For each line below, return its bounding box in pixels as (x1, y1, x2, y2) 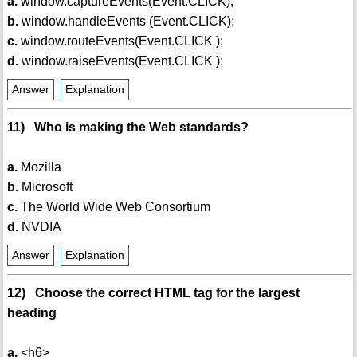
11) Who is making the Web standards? (6, 120, 249, 135)
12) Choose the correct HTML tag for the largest (6, 286, 300, 300)
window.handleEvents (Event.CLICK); (18, 14, 234, 29)
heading (6, 306, 57, 320)
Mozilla (17, 160, 61, 175)
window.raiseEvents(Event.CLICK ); (18, 54, 223, 69)
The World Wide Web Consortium (17, 200, 210, 214)
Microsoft (18, 180, 73, 194)
